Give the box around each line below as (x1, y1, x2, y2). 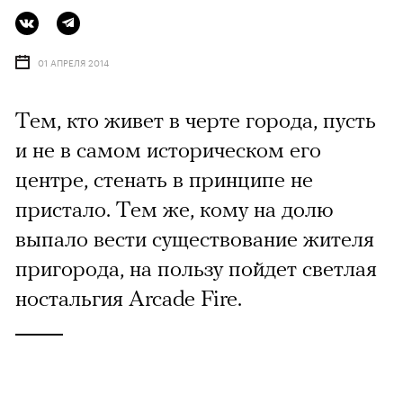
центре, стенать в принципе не (15, 166, 313, 192)
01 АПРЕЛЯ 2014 (38, 54, 109, 69)
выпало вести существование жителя (15, 225, 374, 251)
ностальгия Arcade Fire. (15, 284, 242, 310)
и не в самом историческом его (15, 136, 321, 162)
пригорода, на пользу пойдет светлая (15, 255, 377, 281)
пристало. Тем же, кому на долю (15, 195, 334, 221)
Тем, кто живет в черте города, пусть (15, 106, 376, 132)
